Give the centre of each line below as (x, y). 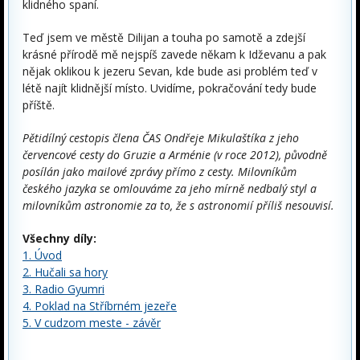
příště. (39, 105)
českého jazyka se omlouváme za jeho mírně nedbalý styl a (170, 188)
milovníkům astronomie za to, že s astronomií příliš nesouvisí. (178, 205)
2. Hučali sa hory (65, 272)
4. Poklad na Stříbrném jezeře (100, 306)
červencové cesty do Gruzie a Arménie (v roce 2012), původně (175, 155)
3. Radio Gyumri (63, 289)
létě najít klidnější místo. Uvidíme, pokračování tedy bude (170, 88)
